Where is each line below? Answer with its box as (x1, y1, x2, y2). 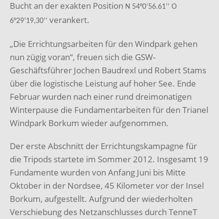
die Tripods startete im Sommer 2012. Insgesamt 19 (10, 153, 208, 165)
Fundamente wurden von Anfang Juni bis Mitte (10, 166, 186, 178)
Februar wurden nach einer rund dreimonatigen (10, 90, 192, 102)
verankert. (47, 14, 89, 25)
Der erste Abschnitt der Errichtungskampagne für (10, 140, 197, 152)
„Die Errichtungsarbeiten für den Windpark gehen (10, 38, 197, 49)
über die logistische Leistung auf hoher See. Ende (10, 77, 196, 89)
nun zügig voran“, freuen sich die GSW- (10, 51, 155, 63)
